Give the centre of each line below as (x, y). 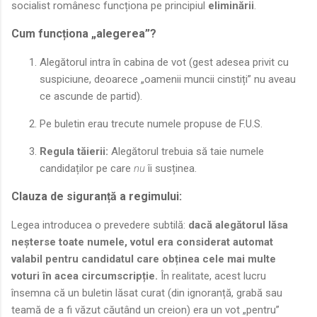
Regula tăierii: (74, 151)
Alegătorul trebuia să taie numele (186, 151)
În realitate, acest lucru (212, 276)
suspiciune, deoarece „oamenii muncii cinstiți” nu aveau (168, 79)
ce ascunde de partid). (91, 96)
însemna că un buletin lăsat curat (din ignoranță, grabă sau (147, 293)
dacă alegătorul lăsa (238, 225)
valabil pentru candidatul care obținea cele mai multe (144, 259)
